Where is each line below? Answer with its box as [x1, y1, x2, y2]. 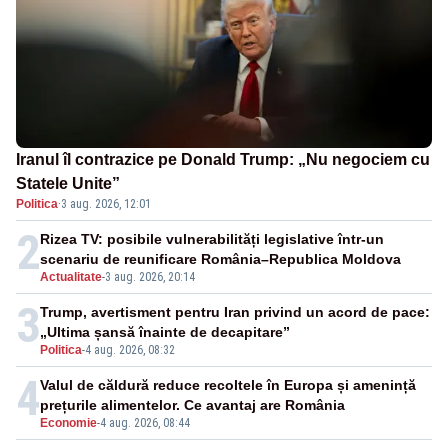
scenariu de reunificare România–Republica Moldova [40, 251, 401, 268]
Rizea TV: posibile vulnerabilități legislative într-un [40, 231, 384, 248]
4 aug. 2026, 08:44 [100, 416, 190, 431]
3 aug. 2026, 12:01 [61, 197, 151, 212]
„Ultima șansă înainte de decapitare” [40, 324, 290, 341]
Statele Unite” [16, 175, 120, 193]
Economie [40, 416, 97, 431]
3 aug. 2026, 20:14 [105, 270, 195, 285]
